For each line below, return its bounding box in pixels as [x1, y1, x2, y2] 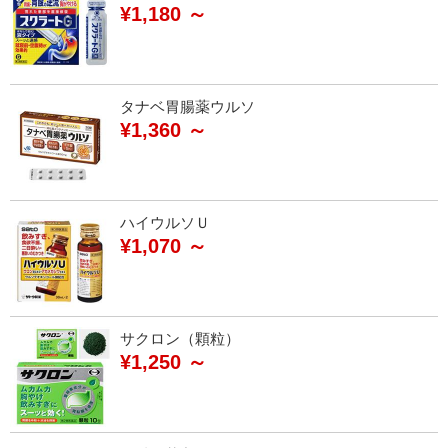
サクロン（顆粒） [120, 327, 240, 348]
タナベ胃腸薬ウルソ [120, 95, 255, 116]
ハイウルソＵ [120, 211, 210, 232]
